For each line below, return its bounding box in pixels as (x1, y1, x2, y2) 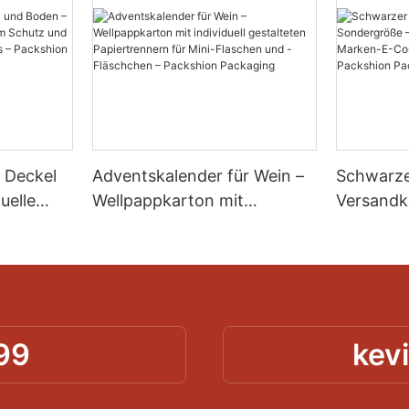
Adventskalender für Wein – (92, 165, 305, 185)
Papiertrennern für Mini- (92, 239, 280, 259)
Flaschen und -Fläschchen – (92, 264, 309, 284)
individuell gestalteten (92, 215, 261, 235)
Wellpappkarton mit (92, 190, 245, 210)
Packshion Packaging (92, 288, 257, 309)
